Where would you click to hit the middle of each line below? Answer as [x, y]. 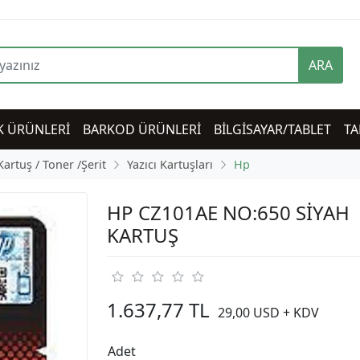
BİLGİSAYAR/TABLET [272, 130]
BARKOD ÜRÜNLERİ [142, 130]
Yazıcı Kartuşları [170, 165]
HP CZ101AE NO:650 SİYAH [228, 213]
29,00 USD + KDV [268, 313]
